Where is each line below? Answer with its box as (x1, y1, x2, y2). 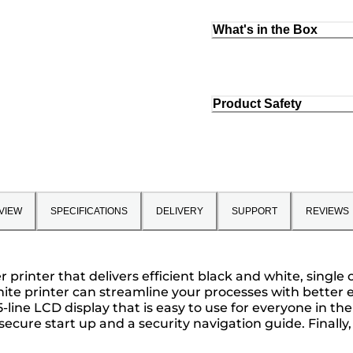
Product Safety (213, 97, 302, 111)
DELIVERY (155, 206, 203, 217)
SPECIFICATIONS (50, 206, 128, 217)
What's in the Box (213, 23, 318, 37)
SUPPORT (231, 206, 277, 217)
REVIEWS (305, 206, 349, 217)
